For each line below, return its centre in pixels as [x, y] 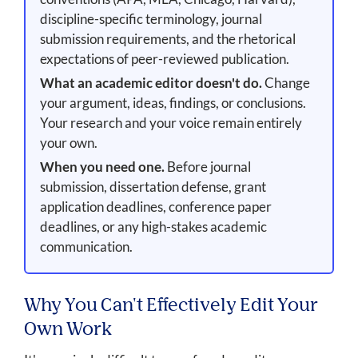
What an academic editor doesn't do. [151, 83]
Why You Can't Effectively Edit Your [171, 306]
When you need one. [102, 167]
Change [286, 83]
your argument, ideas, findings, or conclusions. [173, 103]
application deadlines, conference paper [155, 207]
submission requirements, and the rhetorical [167, 39]
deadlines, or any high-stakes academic [153, 227]
